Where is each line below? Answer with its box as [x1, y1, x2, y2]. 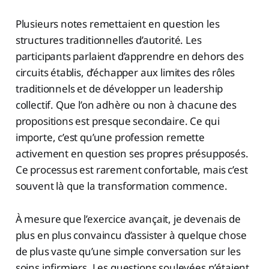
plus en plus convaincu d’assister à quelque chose [15, 228, 247, 243]
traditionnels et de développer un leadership [15, 82, 223, 96]
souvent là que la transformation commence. [15, 179, 228, 193]
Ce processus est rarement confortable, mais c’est [15, 163, 248, 177]
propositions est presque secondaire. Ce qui [15, 114, 220, 128]
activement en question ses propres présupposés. [15, 147, 249, 161]
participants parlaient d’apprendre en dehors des [15, 49, 244, 64]
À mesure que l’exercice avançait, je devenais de [15, 212, 241, 226]
